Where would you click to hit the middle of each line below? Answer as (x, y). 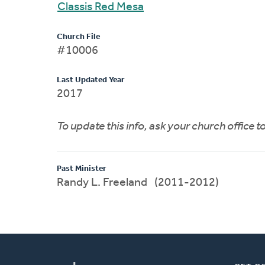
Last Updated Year (91, 80)
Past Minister (82, 169)
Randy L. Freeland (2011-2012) (187, 182)
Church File (78, 37)
